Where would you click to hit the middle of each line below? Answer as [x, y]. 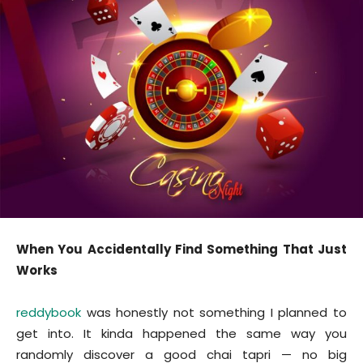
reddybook [49, 312]
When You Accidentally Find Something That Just [181, 249]
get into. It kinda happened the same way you [181, 333]
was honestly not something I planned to [214, 312]
